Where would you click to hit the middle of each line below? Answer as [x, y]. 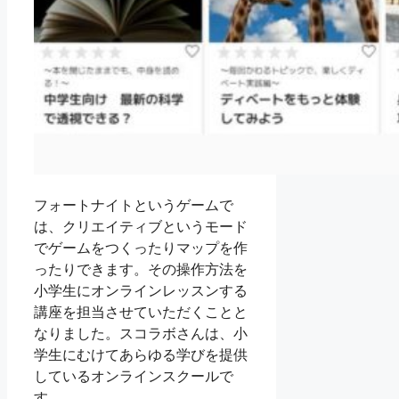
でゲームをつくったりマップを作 [141, 247]
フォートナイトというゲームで [134, 204]
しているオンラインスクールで [134, 375]
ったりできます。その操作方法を [141, 269]
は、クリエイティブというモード [141, 226]
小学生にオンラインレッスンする [141, 290]
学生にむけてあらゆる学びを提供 [141, 354]
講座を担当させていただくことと [141, 311]
